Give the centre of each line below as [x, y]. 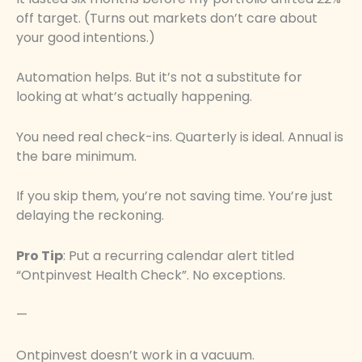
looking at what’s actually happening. [134, 97]
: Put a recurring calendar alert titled [179, 255]
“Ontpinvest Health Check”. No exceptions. [151, 275]
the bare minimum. [76, 156]
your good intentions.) [86, 37]
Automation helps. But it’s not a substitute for [159, 78]
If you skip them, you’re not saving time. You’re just [175, 196]
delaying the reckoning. [90, 216]
